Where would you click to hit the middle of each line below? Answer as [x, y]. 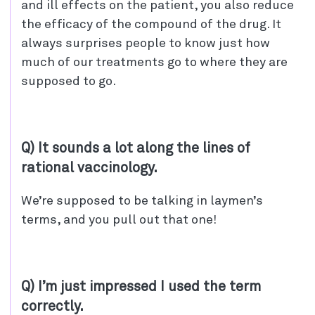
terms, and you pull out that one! [119, 220]
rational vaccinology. [89, 168]
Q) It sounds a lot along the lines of [136, 148]
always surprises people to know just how [146, 43]
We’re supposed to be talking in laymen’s [142, 201]
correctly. [52, 306]
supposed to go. [69, 81]
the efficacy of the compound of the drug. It [151, 24]
